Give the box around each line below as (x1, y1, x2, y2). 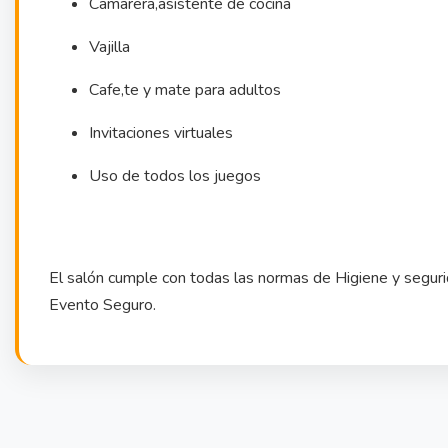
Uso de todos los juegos (89, 164, 261, 187)
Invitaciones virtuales (89, 121, 233, 144)
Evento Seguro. (49, 293, 156, 316)
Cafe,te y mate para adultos (89, 78, 281, 101)
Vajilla (89, 35, 134, 58)
